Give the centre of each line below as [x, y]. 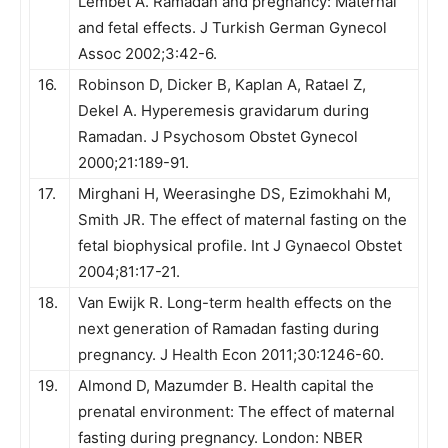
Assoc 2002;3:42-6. [147, 53]
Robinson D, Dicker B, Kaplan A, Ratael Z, [222, 84]
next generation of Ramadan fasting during [228, 328]
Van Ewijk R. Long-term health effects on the [235, 302]
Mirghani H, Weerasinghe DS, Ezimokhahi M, [234, 193]
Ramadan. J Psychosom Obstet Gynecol [218, 136]
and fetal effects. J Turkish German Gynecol [232, 27]
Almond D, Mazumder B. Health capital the [226, 385]
